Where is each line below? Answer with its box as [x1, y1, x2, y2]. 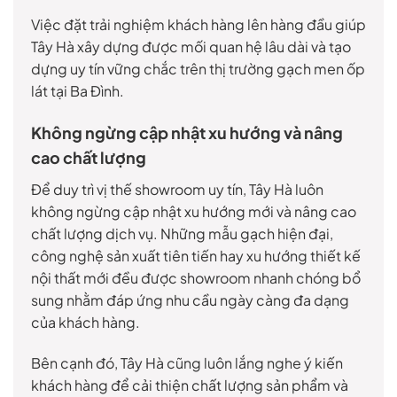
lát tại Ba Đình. [31, 82, 124, 101]
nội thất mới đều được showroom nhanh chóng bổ [31, 269, 361, 288]
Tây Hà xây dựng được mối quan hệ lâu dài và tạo [31, 37, 351, 57]
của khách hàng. [31, 313, 140, 332]
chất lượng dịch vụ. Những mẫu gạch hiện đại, [31, 224, 333, 244]
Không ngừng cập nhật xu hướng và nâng [31, 122, 343, 144]
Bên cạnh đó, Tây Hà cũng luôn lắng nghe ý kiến [31, 353, 343, 372]
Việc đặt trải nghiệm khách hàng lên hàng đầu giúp [31, 15, 366, 35]
